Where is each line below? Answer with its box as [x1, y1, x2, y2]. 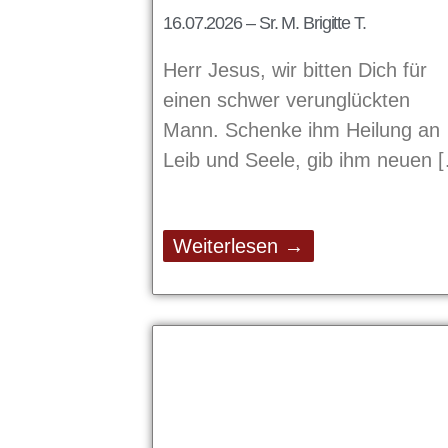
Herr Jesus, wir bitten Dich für [163, 58, 427, 81]
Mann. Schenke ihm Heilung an [163, 118, 440, 141]
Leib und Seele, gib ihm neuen [163, 148, 438, 171]
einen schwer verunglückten [163, 88, 410, 111]
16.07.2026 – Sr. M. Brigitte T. [163, 12, 366, 33]
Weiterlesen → [173, 234, 304, 257]
